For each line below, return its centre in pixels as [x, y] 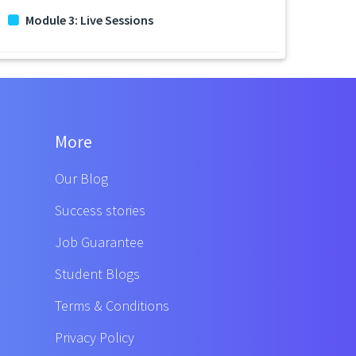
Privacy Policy [94, 338]
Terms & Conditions [112, 306]
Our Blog [81, 179]
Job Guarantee [99, 242]
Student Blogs [97, 274]
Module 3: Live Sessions [89, 20]
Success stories [100, 211]
